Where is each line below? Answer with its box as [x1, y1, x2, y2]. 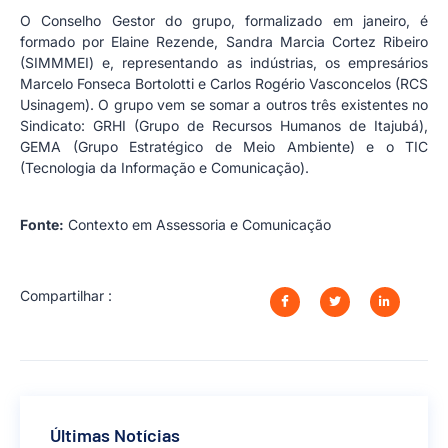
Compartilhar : [20, 286, 112, 304]
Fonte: [20, 215, 64, 233]
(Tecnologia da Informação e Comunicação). [20, 159, 309, 177]
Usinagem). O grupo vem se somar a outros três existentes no [20, 96, 428, 114]
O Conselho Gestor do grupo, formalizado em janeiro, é [20, 12, 428, 30]
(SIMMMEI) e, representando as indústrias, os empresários [20, 54, 428, 72]
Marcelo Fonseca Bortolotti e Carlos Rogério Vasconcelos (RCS [20, 75, 428, 93]
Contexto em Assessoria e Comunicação [64, 215, 331, 233]
